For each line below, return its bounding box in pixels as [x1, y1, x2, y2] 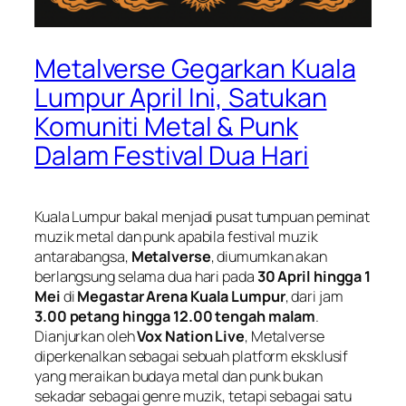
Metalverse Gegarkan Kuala [34, 51, 356, 87]
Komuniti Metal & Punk [34, 109, 298, 145]
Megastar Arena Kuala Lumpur [77, 286, 285, 306]
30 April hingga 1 [256, 266, 372, 286]
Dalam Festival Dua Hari [34, 138, 309, 174]
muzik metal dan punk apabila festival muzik [34, 227, 318, 246]
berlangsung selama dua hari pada [34, 266, 257, 286]
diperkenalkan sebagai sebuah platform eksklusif [34, 346, 349, 366]
